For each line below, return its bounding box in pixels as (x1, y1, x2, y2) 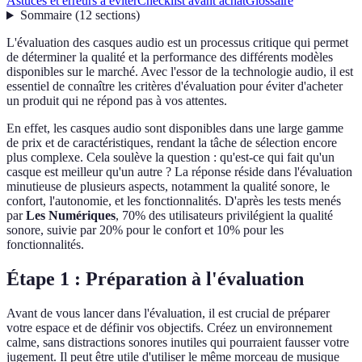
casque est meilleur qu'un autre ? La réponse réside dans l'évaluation (6, 165, 352, 179)
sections (95, 8, 136, 23)
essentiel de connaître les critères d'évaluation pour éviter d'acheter (6, 79, 343, 94)
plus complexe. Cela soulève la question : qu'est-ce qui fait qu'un (6, 150, 335, 165)
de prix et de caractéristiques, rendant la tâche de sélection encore (6, 136, 337, 150)
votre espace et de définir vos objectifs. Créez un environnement (6, 321, 332, 335)
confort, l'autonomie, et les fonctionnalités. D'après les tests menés (6, 194, 341, 208)
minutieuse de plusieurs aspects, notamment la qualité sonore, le (6, 179, 330, 194)
